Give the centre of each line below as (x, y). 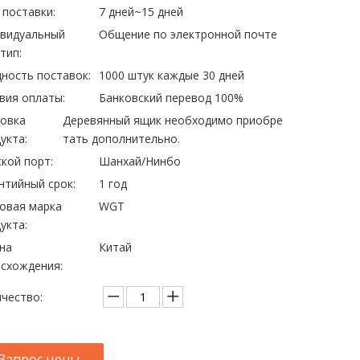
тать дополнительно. (121, 139)
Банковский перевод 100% (172, 98)
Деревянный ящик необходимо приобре (173, 120)
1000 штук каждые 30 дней (172, 75)
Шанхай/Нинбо (140, 161)
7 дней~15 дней (141, 12)
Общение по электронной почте (188, 34)
